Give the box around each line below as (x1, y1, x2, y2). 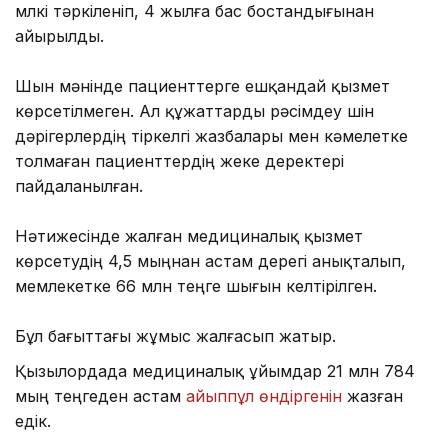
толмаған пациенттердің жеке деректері (15, 150, 344, 171)
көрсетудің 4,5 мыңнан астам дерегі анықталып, (15, 250, 406, 271)
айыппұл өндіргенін (186, 385, 347, 406)
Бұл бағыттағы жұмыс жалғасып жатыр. (15, 325, 336, 346)
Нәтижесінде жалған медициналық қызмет (15, 225, 363, 246)
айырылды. (15, 25, 104, 46)
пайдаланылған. (15, 175, 143, 196)
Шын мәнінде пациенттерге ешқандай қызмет (15, 75, 390, 96)
